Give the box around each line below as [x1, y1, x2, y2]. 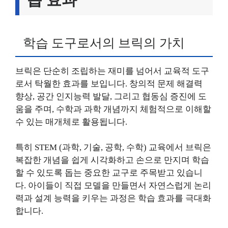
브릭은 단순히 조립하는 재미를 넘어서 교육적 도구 [15, 66, 209, 76]
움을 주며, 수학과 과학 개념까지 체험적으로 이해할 [15, 104, 211, 114]
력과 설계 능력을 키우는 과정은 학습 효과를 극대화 [15, 193, 211, 204]
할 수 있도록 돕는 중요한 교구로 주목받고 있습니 [15, 168, 203, 178]
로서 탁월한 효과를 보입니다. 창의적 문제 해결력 [15, 78, 203, 89]
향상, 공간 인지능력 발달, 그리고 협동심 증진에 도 [15, 91, 207, 101]
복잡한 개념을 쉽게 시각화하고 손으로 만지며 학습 [15, 155, 209, 165]
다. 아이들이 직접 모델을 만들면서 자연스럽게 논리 [15, 181, 211, 191]
